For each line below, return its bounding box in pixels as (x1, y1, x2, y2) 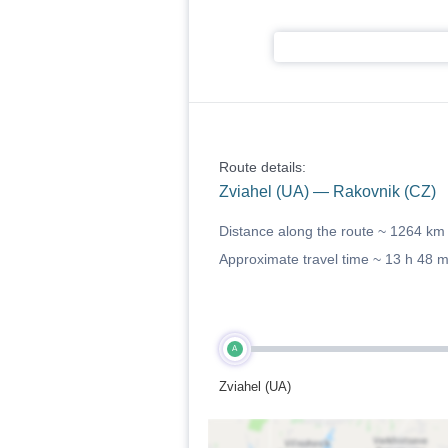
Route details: (218, 159, 306, 175)
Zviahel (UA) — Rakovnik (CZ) (218, 183, 436, 200)
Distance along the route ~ (218, 223, 390, 239)
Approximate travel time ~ (218, 251, 385, 267)
